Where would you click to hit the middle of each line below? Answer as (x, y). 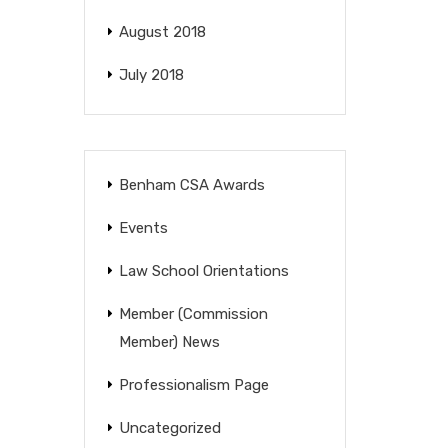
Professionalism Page (193, 385)
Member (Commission (193, 314)
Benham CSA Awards (191, 185)
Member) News (169, 342)
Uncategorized (169, 428)
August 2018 (162, 32)
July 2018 (151, 75)
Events (143, 228)
